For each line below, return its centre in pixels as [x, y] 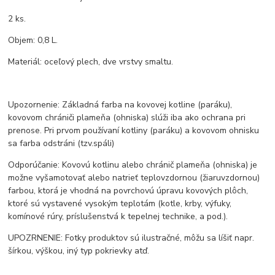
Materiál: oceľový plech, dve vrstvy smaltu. [91, 61]
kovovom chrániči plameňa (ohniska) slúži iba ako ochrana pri [127, 117]
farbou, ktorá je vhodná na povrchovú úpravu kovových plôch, [128, 190]
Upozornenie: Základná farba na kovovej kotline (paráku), [120, 104]
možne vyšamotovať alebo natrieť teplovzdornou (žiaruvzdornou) [134, 177]
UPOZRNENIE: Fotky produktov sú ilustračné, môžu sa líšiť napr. [131, 238]
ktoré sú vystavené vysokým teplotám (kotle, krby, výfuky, [120, 203]
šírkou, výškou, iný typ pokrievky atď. [79, 250]
